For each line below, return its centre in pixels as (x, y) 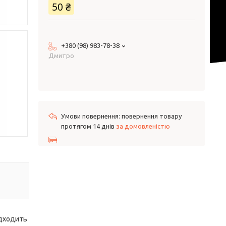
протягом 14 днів (89, 126)
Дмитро (61, 55)
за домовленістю (143, 126)
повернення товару (152, 116)
